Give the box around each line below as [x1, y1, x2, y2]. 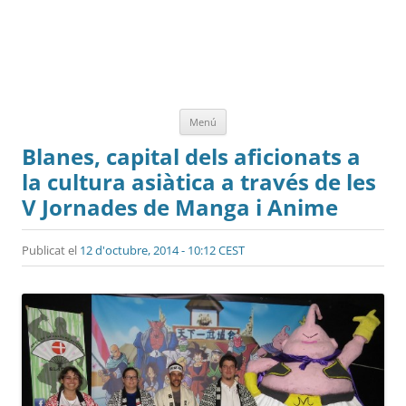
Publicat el [22, 241, 80, 258]
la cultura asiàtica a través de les [22, 166, 376, 197]
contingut [227, 130, 285, 149]
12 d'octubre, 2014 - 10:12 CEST [80, 241, 245, 258]
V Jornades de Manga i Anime [22, 191, 338, 222]
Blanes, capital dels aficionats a [22, 140, 361, 171]
